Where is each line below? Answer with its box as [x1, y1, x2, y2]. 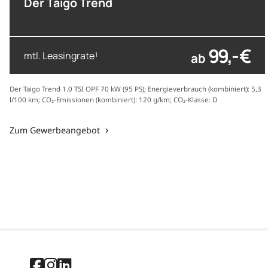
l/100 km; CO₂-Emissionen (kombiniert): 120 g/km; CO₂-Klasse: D [10, 95, 217, 105]
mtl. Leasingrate [24, 48, 95, 62]
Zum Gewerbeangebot [10, 124, 100, 136]
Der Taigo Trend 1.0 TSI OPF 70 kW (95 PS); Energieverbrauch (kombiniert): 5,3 [10, 84, 261, 94]
